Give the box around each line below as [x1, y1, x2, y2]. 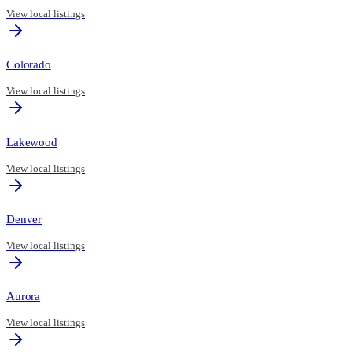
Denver [6, 211, 42, 225]
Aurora [6, 289, 41, 303]
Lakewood [6, 134, 57, 148]
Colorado [6, 57, 51, 71]
